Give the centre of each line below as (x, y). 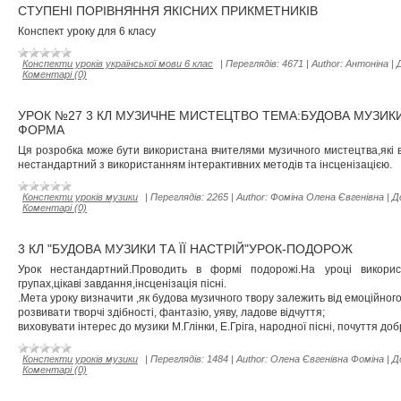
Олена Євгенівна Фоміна (327, 359)
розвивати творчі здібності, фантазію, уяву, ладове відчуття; (171, 312)
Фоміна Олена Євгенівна (327, 197)
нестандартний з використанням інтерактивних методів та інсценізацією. (205, 165)
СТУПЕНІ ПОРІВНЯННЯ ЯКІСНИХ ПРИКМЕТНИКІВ (168, 11)
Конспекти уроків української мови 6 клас (118, 64)
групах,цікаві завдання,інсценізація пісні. (122, 284)
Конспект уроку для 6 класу (87, 31)
